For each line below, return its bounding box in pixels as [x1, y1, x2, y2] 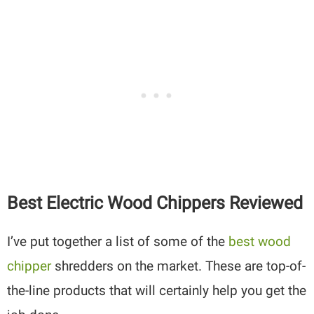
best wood [228, 233, 292, 250]
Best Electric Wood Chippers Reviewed [7, 193, 303, 214]
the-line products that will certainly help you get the [7, 282, 307, 299]
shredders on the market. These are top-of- [55, 258, 306, 275]
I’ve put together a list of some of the [7, 233, 229, 250]
